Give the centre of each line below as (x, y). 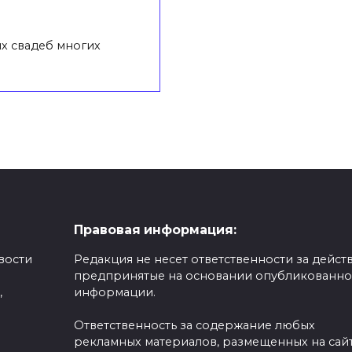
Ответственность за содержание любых (194, 326)
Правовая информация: (155, 230)
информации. (114, 293)
